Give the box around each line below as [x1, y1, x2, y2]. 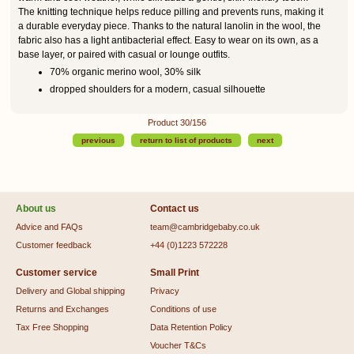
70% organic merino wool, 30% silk [50, 66, 201, 77]
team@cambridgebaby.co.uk [150, 222, 260, 232]
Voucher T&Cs [150, 341, 206, 351]
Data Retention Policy [150, 322, 232, 333]
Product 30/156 [148, 117, 206, 127]
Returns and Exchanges [16, 304, 109, 314]
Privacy [150, 286, 179, 296]
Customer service [16, 267, 97, 279]
